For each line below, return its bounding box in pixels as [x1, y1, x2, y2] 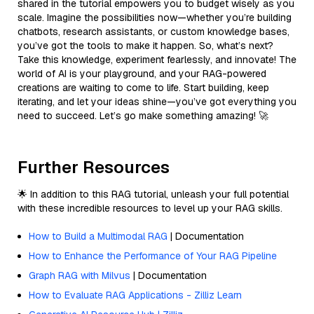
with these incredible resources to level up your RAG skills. [18, 201, 282, 214]
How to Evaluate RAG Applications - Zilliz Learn [29, 288, 242, 301]
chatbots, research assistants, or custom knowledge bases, [18, 25, 289, 38]
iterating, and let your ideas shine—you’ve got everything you [18, 95, 296, 108]
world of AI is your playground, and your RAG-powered [18, 67, 266, 80]
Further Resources [18, 156, 170, 178]
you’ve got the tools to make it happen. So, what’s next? [18, 39, 273, 52]
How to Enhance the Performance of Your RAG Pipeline [29, 249, 277, 262]
